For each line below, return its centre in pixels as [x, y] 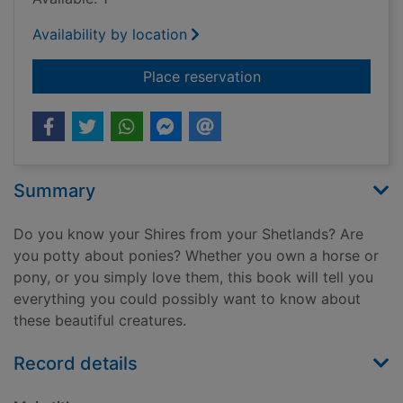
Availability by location [110, 35]
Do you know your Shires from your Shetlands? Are [188, 234]
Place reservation [201, 77]
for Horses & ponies [327, 76]
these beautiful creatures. [100, 321]
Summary [54, 191]
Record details [76, 364]
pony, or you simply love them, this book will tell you [193, 278]
